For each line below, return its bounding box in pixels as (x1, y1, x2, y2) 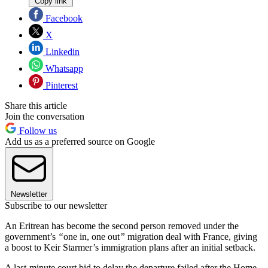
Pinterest (43, 80, 78, 90)
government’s (5, 231, 58, 242)
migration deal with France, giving (125, 231, 257, 242)
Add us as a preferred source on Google (5, 136, 155, 147)
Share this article (5, 100, 67, 111)
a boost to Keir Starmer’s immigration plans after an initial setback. (5, 242, 255, 252)
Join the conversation (5, 111, 84, 121)
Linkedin (43, 46, 80, 57)
